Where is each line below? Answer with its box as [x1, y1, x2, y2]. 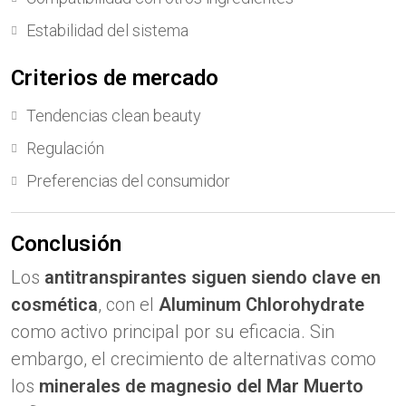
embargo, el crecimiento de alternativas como [11, 348, 376, 370]
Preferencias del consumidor [26, 171, 230, 190]
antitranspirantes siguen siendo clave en [44, 266, 381, 288]
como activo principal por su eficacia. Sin [11, 321, 334, 343]
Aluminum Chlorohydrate [159, 294, 364, 315]
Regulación [26, 139, 104, 158]
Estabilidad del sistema [26, 21, 188, 40]
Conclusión [11, 231, 121, 256]
